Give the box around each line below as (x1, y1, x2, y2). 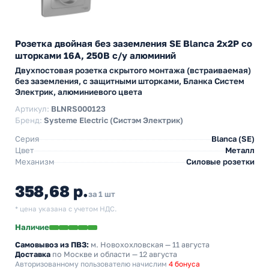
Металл (225, 145, 255, 155)
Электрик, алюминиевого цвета (15, 87, 142, 97)
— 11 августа (163, 240, 210, 249)
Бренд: (15, 115, 44, 125)
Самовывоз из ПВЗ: (15, 240, 89, 249)
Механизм (15, 157, 54, 166)
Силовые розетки (186, 157, 255, 166)
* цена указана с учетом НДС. (15, 205, 116, 213)
